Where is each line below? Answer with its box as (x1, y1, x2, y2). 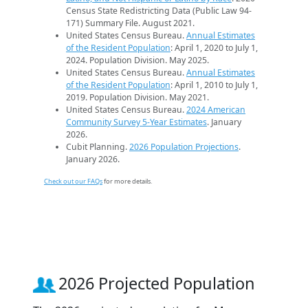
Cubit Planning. (66, 140, 129, 153)
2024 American (186, 103, 245, 115)
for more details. (102, 176, 152, 186)
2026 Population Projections (129, 140, 239, 153)
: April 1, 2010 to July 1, (170, 78, 258, 91)
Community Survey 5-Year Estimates (66, 115, 207, 128)
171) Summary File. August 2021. (66, 16, 195, 29)
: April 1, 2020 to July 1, (170, 41, 258, 54)
